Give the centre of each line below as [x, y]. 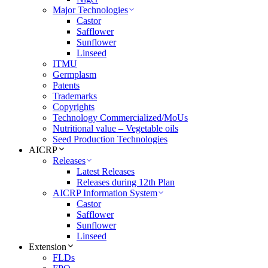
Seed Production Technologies [110, 139]
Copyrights [74, 107]
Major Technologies [90, 10]
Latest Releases [106, 172]
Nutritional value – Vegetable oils [115, 129]
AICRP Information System [105, 193]
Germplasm [74, 75]
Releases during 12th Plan [126, 182]
